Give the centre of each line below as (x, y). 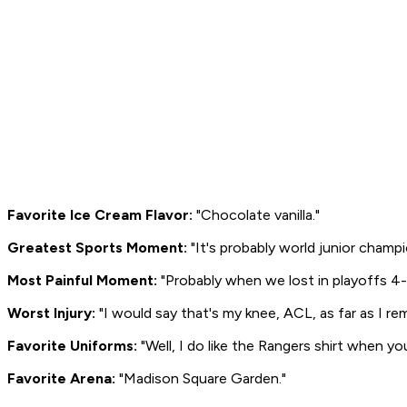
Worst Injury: (51, 313)
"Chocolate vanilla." (256, 215)
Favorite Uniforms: (72, 346)
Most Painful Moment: (82, 281)
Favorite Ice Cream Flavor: (100, 215)
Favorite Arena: (61, 379)
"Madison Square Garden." (201, 379)
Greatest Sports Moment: (97, 248)
